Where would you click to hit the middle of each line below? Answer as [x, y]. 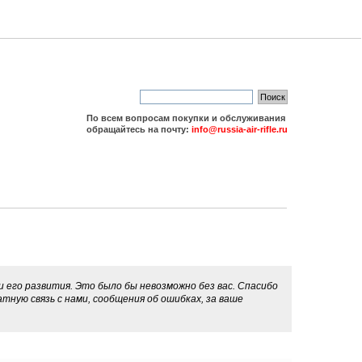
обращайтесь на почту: [139, 129]
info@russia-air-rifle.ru [239, 129]
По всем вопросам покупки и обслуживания [185, 118]
